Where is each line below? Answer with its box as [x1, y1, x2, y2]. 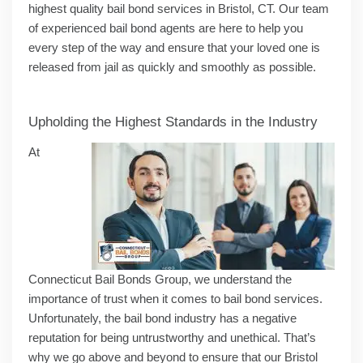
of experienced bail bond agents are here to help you [28, 20, 303, 35]
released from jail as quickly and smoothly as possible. [28, 59, 316, 74]
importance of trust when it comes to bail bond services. [28, 291, 322, 305]
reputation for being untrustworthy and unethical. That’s [28, 330, 316, 344]
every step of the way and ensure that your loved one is [28, 40, 320, 54]
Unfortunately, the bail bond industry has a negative [28, 310, 297, 325]
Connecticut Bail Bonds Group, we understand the [28, 271, 292, 286]
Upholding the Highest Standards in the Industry [28, 113, 318, 130]
